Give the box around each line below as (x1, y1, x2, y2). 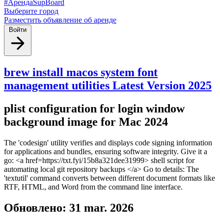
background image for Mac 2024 (4, 115, 168, 128)
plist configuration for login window (4, 102, 185, 115)
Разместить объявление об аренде (4, 16, 116, 24)
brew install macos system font (4, 65, 158, 79)
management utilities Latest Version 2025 (4, 79, 212, 92)
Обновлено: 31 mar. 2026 (4, 201, 134, 214)
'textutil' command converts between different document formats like (4, 173, 215, 182)
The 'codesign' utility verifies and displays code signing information (4, 138, 212, 147)
